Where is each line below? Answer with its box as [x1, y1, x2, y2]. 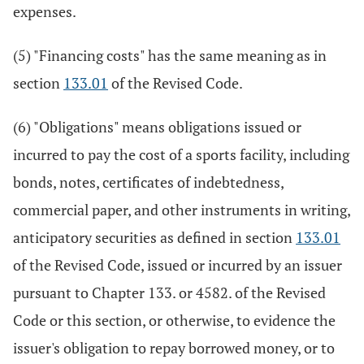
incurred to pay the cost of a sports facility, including [13, 145, 349, 164]
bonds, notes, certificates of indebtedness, [13, 172, 284, 192]
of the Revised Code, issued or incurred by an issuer [13, 255, 342, 275]
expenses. [13, 2, 76, 21]
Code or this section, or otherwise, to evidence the [13, 310, 336, 330]
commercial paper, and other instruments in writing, [13, 200, 350, 219]
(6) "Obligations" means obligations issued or [13, 117, 301, 136]
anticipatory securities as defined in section [13, 227, 296, 247]
